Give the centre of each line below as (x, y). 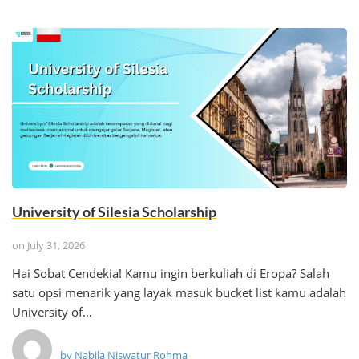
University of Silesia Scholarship (114, 212)
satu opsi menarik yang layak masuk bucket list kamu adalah (179, 292)
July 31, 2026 (56, 245)
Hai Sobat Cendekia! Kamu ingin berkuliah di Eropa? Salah (171, 273)
